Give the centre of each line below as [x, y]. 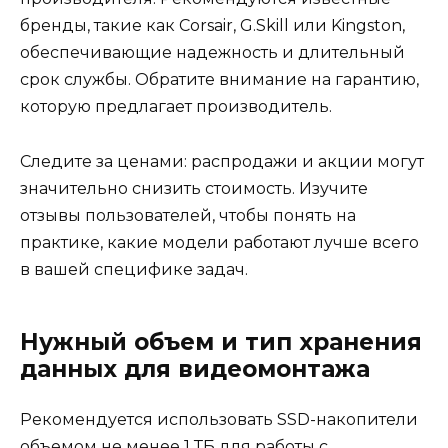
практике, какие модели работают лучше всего [219, 242]
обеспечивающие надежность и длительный [212, 53]
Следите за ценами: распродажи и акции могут [222, 161]
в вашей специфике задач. [134, 269]
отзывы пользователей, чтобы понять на [188, 215]
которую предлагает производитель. [176, 107]
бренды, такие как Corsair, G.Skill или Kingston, [212, 26]
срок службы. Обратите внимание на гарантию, [219, 80]
